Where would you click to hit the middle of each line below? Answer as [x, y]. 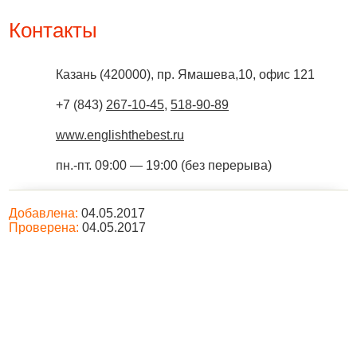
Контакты [53, 30]
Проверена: [44, 228]
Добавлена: [43, 213]
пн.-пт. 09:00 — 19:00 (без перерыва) [164, 165]
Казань [76, 75]
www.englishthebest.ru [120, 135]
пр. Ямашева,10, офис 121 [236, 75]
